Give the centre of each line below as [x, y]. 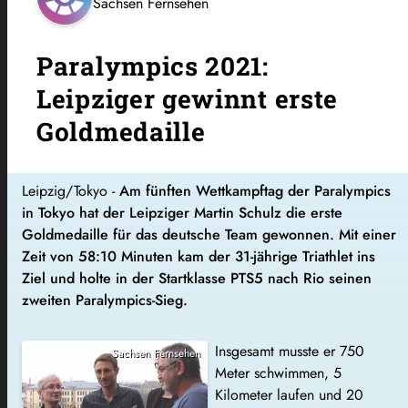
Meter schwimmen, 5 [278, 372]
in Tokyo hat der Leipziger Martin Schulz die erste [182, 212]
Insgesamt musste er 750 [290, 351]
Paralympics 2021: [153, 66]
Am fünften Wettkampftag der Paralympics [255, 190]
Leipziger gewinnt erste [188, 98]
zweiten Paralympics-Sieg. [107, 300]
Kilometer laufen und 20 [289, 394]
